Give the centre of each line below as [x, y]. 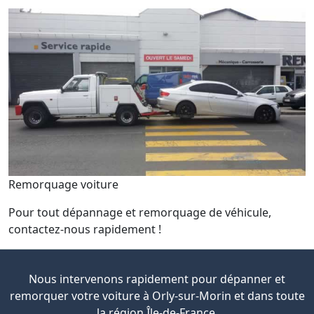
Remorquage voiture [63, 184]
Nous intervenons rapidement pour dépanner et [157, 279]
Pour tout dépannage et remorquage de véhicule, [140, 212]
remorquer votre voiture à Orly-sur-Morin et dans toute [157, 295]
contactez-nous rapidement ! [85, 229]
